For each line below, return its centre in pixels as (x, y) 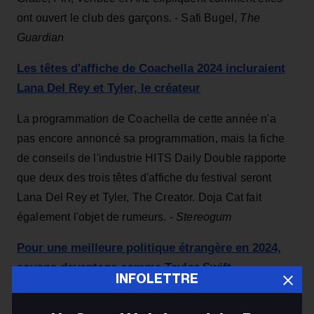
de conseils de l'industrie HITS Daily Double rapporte (152, 158)
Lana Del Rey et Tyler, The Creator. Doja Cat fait (139, 198)
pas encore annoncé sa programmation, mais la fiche (151, 139)
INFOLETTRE (157, 279)
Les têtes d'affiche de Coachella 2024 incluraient (151, 69)
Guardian (41, 38)
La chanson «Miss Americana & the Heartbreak (136, 299)
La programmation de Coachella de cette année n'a (146, 119)
